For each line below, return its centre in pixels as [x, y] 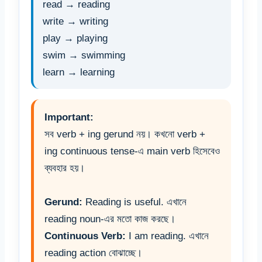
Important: [69, 118]
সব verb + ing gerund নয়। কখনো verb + [125, 135]
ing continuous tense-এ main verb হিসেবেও [132, 151]
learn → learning [79, 73]
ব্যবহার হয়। [65, 168]
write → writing [75, 22]
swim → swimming [84, 56]
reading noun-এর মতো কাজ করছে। [110, 219]
